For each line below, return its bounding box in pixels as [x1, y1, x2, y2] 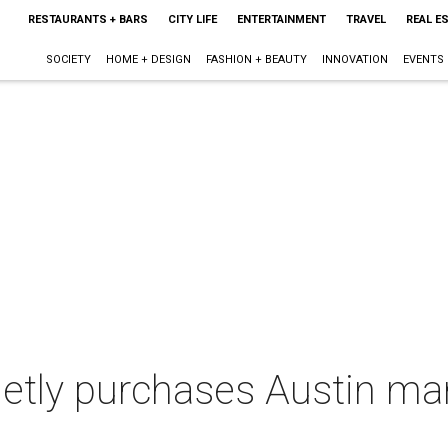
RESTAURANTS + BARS [27, 13, 148, 26]
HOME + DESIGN [105, 53, 191, 66]
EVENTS [402, 53, 444, 66]
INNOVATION [321, 53, 388, 66]
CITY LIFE [167, 13, 217, 26]
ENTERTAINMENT [236, 13, 326, 26]
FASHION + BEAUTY [205, 53, 307, 66]
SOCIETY [45, 53, 91, 66]
